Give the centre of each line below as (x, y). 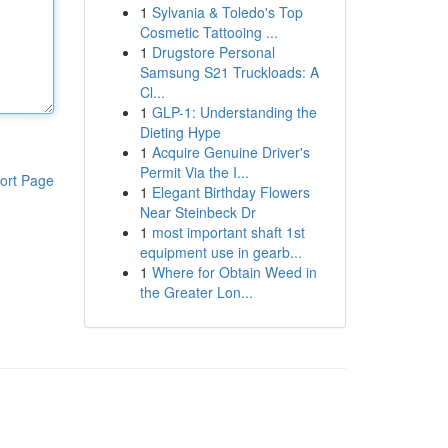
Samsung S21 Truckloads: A (229, 72)
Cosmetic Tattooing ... (208, 32)
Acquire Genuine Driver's (230, 152)
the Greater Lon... (196, 292)
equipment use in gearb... (220, 252)
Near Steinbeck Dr (197, 212)
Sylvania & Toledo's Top (227, 12)
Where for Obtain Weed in (234, 272)
